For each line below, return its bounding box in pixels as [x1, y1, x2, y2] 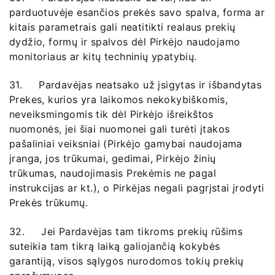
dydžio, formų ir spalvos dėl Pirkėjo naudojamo [9, 35, 241, 48]
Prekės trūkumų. [9, 196, 88, 209]
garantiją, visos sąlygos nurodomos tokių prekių [9, 254, 244, 267]
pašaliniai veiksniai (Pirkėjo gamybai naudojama [9, 137, 242, 150]
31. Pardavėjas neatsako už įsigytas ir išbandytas [9, 79, 262, 91]
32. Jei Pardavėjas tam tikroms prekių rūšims [9, 225, 243, 238]
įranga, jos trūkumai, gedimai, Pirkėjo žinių [9, 152, 216, 165]
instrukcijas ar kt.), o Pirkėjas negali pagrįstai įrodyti [9, 182, 265, 195]
